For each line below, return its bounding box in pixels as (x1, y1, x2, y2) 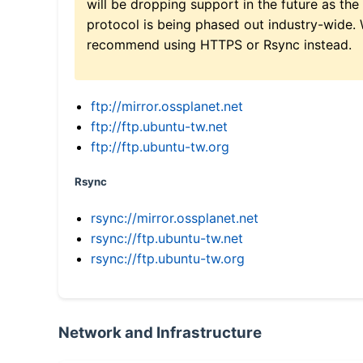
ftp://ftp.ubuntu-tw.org (91, 138, 229, 155)
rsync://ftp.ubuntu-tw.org (91, 250, 245, 267)
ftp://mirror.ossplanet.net (91, 97, 243, 114)
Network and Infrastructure (58, 322, 262, 342)
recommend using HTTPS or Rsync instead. (87, 36, 352, 53)
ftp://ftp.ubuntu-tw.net (91, 117, 228, 135)
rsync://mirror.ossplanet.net (91, 209, 258, 226)
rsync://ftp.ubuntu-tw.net (91, 229, 243, 246)
